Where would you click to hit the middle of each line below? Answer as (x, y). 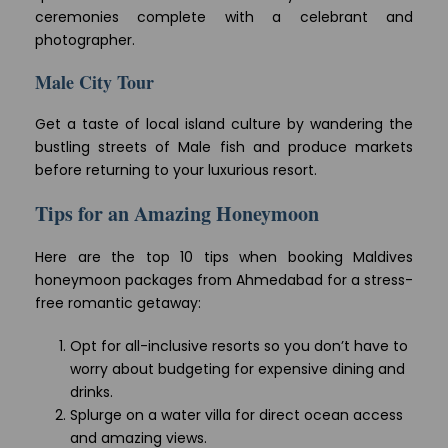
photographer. (85, 40)
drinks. (91, 392)
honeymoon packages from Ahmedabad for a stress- (224, 280)
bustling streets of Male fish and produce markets (224, 147)
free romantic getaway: (118, 303)
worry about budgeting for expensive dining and (237, 369)
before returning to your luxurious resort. (176, 170)
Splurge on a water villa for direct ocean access (236, 415)
